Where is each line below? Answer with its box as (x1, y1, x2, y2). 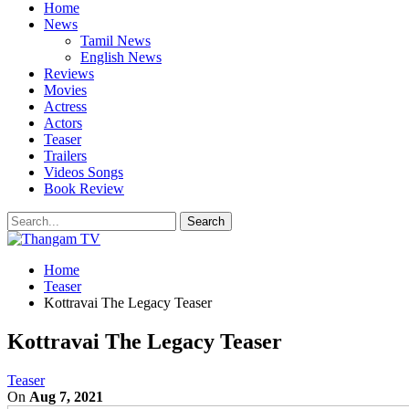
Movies (44, 82, 87, 98)
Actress (44, 99, 87, 114)
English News (80, 49, 162, 65)
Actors (44, 115, 82, 131)
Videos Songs (44, 164, 123, 180)
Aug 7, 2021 (29, 388, 103, 404)
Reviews (44, 66, 94, 81)
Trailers (44, 148, 87, 163)
